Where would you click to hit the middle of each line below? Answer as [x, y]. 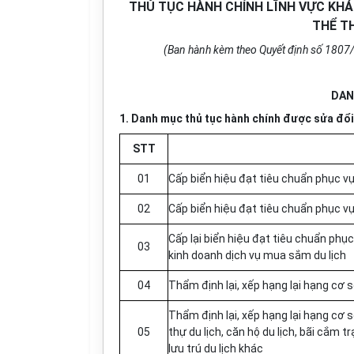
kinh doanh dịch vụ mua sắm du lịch [257, 255]
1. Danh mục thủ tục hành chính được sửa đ [232, 119]
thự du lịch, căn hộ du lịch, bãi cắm [255, 332]
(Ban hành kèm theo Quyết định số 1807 [257, 50]
